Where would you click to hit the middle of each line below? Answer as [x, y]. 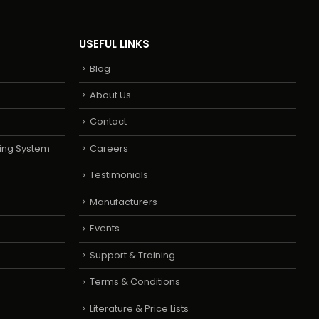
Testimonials [119, 175]
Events [105, 229]
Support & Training [132, 255]
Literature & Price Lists [139, 308]
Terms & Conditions [135, 282]
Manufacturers [124, 202]
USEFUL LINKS [114, 43]
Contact [108, 122]
